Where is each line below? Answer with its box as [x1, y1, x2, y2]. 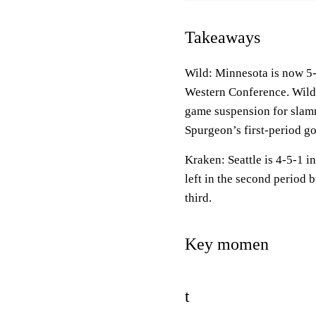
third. [185, 191, 212, 205]
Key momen [185, 235, 269, 253]
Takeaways [185, 28, 260, 47]
